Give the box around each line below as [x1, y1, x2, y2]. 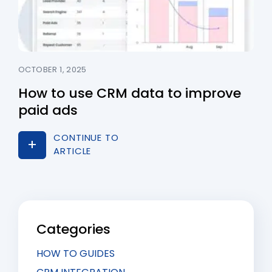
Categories [36, 220, 110, 239]
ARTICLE [53, 144, 92, 158]
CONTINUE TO [53, 131, 119, 144]
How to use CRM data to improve [18, 84, 241, 103]
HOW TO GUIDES [36, 246, 115, 261]
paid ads [18, 101, 78, 120]
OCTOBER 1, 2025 [18, 64, 87, 76]
